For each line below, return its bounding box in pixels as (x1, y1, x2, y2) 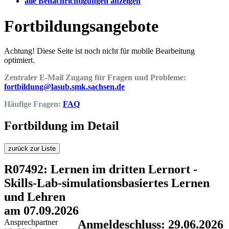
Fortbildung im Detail (4, 119, 119, 133)
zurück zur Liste (8, 145, 56, 153)
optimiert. (4, 56, 35, 65)
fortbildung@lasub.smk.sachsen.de (4, 82, 125, 91)
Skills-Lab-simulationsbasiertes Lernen (4, 176, 210, 190)
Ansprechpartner (4, 218, 58, 227)
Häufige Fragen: (4, 100, 63, 109)
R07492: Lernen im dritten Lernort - (4, 163, 197, 176)
